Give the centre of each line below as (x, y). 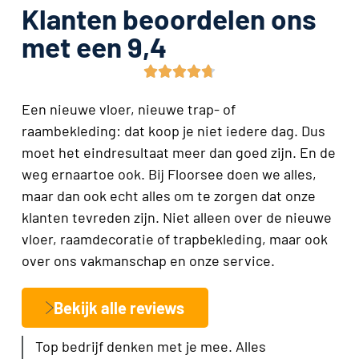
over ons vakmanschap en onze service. (148, 261)
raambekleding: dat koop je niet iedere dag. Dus (173, 131)
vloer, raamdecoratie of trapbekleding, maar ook (175, 239)
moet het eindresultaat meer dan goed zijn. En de (179, 153)
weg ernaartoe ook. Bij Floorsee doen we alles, (169, 174)
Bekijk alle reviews (119, 308)
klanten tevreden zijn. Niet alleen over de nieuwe (177, 218)
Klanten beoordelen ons (169, 19)
